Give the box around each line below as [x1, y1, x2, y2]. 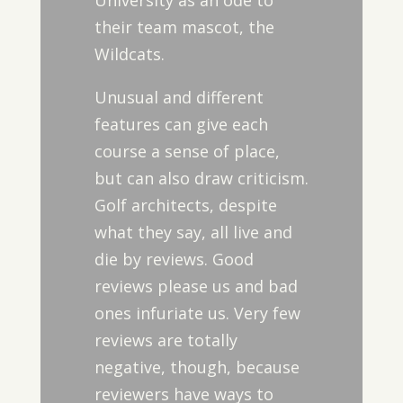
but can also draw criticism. [94, 167, 309, 189]
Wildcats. [94, 43, 165, 65]
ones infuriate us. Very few [94, 302, 300, 324]
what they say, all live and [94, 221, 292, 243]
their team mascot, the [94, 16, 274, 38]
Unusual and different [94, 86, 264, 108]
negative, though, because [94, 356, 300, 378]
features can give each [94, 113, 268, 135]
